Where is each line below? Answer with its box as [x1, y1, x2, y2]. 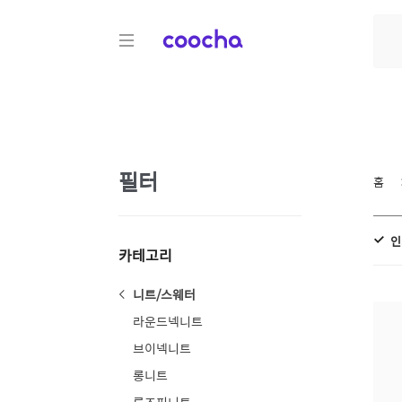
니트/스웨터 [133, 284, 196, 304]
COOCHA [162, 23, 213, 43]
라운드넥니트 [133, 311, 203, 331]
